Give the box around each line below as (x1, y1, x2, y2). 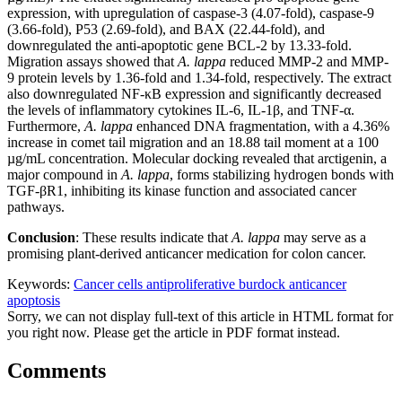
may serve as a (280, 230, 366, 246)
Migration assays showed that (7, 54, 178, 70)
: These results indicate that (75, 230, 232, 246)
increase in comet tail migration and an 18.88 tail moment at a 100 (7, 135, 379, 151)
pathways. (7, 199, 65, 215)
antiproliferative (146, 276, 239, 293)
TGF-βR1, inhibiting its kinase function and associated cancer (7, 183, 356, 199)
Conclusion (7, 230, 75, 246)
